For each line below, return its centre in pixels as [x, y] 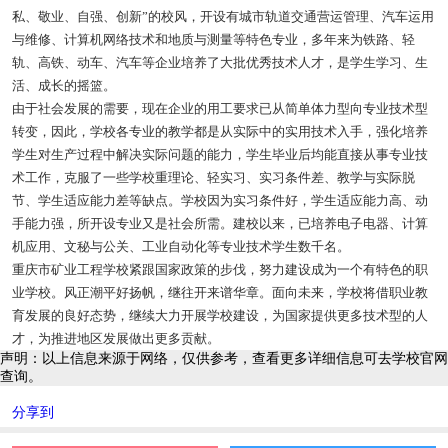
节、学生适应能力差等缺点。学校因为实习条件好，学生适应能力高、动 [219, 201]
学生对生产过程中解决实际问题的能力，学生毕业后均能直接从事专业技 [219, 155]
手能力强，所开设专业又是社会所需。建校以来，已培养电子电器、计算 [219, 224]
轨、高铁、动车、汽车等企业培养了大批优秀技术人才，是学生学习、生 [219, 63]
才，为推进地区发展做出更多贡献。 [117, 339]
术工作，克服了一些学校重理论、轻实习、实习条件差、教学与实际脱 [213, 178]
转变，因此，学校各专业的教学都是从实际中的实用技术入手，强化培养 [219, 132]
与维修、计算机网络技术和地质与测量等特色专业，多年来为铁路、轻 [213, 40]
